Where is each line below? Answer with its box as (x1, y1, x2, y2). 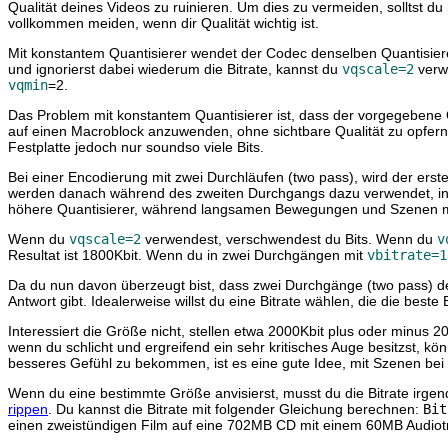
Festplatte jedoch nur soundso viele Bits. (8, 139, 264, 156)
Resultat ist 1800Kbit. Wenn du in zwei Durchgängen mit (8, 247, 367, 264)
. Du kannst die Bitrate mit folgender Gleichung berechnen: (48, 401, 423, 418)
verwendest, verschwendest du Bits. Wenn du (141, 231, 437, 248)
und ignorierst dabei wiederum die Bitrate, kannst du (8, 61, 342, 78)
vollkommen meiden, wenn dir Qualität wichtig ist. (8, 15, 319, 32)
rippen (8, 401, 48, 418)
